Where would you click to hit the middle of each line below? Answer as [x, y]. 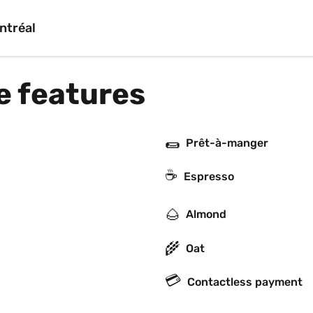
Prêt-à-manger [227, 143]
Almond [206, 214]
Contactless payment [245, 282]
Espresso [209, 176]
